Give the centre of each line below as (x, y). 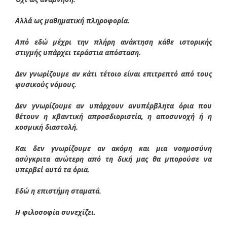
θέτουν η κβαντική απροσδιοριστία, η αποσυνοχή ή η (113, 116)
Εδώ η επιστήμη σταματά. (58, 191)
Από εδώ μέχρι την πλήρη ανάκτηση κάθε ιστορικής (113, 42)
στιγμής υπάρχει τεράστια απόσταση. (78, 52)
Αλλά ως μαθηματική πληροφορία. (72, 20)
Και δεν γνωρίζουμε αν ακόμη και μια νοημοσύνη (113, 148)
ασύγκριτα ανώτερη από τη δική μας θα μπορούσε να (113, 159)
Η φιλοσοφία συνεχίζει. (55, 212)
